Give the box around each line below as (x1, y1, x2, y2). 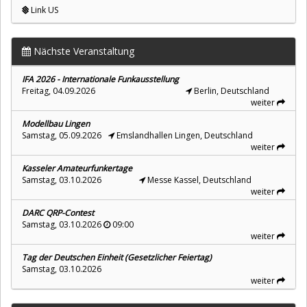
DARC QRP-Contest (22, 206, 94, 219)
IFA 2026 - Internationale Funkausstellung (22, 73, 179, 85)
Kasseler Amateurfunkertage (22, 162, 132, 174)
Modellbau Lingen (22, 117, 90, 130)
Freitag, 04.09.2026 (22, 84, 95, 97)
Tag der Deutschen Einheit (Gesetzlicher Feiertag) (22, 251, 212, 263)
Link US (29, 3, 58, 16)
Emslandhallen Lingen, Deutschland (114, 129, 253, 141)
